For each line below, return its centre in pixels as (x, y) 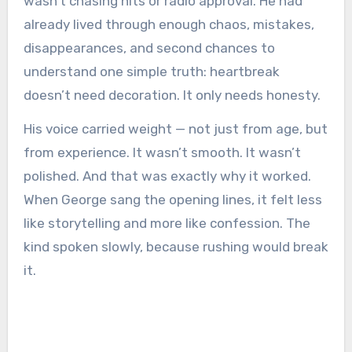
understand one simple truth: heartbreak (151, 71)
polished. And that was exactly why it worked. (167, 176)
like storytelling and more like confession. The (167, 223)
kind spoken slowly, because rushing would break (176, 247)
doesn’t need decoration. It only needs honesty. (172, 95)
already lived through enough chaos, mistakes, (169, 24)
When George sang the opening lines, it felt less (172, 200)
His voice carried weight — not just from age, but (175, 129)
